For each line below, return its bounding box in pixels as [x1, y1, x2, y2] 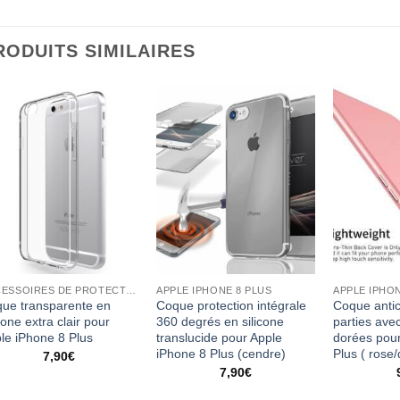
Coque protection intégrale [156, 298, 307, 313]
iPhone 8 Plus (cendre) [156, 346, 287, 362]
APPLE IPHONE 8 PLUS [156, 284, 272, 296]
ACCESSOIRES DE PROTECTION [126, 284, 137, 296]
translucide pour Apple [156, 330, 283, 346]
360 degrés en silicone [156, 314, 285, 329]
